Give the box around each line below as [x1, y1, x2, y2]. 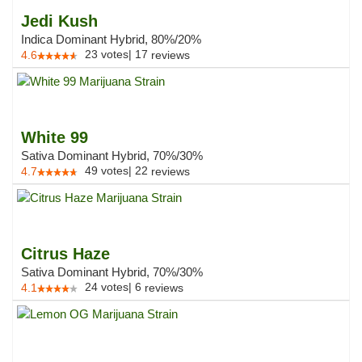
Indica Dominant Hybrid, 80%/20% [21, 32, 201, 46]
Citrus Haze [21, 245, 110, 263]
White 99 [21, 128, 88, 146]
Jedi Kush [21, 12, 98, 30]
